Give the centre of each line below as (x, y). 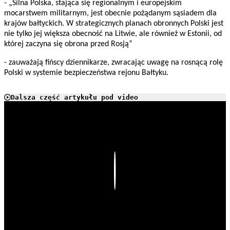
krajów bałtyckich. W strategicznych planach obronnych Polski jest (114, 24)
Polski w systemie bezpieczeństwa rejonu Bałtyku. (86, 73)
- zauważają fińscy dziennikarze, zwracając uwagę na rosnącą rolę (113, 63)
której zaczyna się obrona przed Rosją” (68, 44)
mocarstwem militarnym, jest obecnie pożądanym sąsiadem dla (110, 14)
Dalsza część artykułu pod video (74, 98)
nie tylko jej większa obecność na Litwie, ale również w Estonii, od (113, 34)
